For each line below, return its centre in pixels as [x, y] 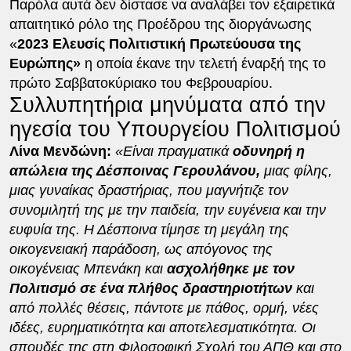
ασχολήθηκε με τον [228, 268]
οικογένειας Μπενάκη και [86, 268]
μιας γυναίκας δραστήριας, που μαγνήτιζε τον [148, 190]
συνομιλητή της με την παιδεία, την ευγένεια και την [167, 210]
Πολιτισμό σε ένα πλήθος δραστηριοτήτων [152, 288]
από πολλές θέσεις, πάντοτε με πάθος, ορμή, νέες [164, 308]
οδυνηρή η [268, 151]
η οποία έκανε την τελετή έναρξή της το [203, 63]
